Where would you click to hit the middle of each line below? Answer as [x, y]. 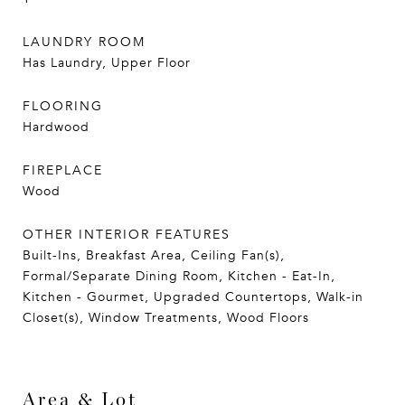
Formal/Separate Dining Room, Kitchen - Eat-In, [179, 276]
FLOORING [63, 106]
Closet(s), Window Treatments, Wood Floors [166, 318]
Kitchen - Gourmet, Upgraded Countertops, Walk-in [193, 297]
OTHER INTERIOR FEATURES [127, 235]
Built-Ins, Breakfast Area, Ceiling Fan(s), [154, 255]
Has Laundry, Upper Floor [107, 63]
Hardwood [56, 127]
